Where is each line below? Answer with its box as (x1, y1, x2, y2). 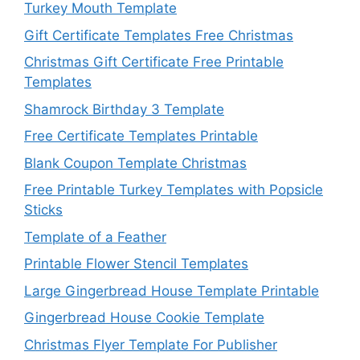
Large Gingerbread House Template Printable (24, 282, 319, 299)
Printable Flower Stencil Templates (24, 256, 248, 272)
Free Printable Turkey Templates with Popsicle (24, 182, 323, 198)
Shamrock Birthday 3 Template (24, 100, 224, 117)
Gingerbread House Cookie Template (24, 309, 264, 326)
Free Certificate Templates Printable (24, 128, 258, 145)
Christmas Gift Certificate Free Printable (24, 54, 284, 71)
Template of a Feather (24, 228, 166, 245)
